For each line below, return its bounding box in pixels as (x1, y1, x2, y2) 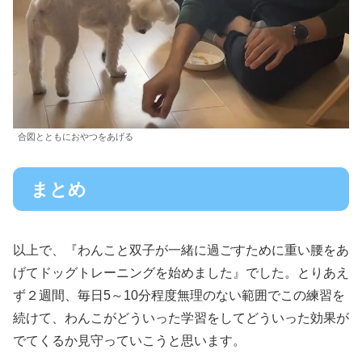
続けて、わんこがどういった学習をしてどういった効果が (13, 311, 349, 326)
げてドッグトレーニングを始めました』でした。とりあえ (13, 266, 349, 280)
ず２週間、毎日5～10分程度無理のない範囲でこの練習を (13, 288, 345, 303)
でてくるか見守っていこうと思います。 (13, 334, 246, 348)
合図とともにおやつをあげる (18, 131, 133, 141)
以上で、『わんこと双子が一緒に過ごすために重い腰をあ (13, 243, 349, 258)
